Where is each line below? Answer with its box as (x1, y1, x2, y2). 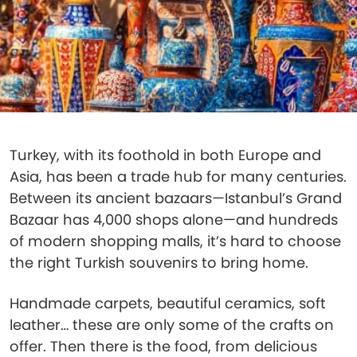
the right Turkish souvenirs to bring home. (10, 253, 308, 273)
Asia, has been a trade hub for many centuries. (10, 167, 347, 186)
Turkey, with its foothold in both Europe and (10, 145, 321, 165)
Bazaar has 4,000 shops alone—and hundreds (10, 210, 338, 229)
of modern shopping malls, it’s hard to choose (10, 231, 341, 251)
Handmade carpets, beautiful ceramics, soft (10, 293, 326, 313)
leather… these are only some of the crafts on (10, 315, 334, 335)
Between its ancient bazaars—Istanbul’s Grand (10, 188, 342, 208)
